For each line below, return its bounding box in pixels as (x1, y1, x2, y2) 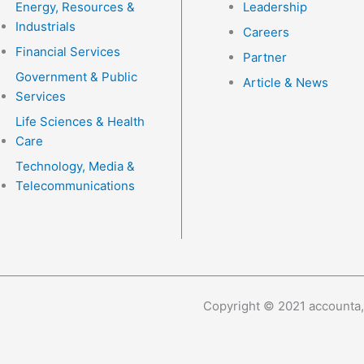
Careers (243, 24, 289, 40)
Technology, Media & (15, 158, 135, 174)
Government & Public (15, 69, 137, 84)
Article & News (243, 75, 328, 90)
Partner (243, 50, 287, 65)
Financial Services (15, 44, 120, 59)
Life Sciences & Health (15, 114, 145, 129)
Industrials (15, 19, 76, 34)
